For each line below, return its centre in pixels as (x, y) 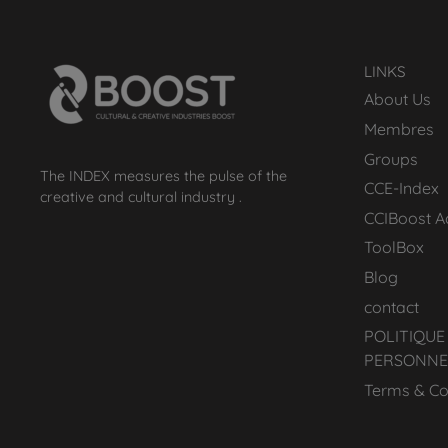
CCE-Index (401, 188)
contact (391, 306)
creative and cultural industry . (141, 197)
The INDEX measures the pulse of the (164, 176)
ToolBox (393, 247)
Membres (398, 129)
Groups (390, 158)
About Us (397, 99)
